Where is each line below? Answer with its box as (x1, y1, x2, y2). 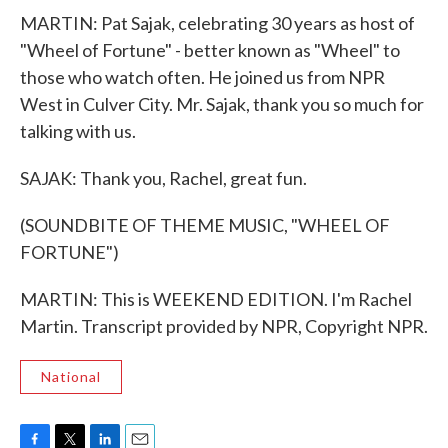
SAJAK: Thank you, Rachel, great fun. (20, 167, 307, 189)
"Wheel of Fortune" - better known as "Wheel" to (20, 39, 400, 61)
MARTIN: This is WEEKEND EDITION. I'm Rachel (20, 288, 412, 310)
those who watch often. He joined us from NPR (20, 66, 385, 88)
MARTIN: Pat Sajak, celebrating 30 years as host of (20, 12, 415, 34)
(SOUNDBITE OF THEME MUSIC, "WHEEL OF (20, 214, 390, 236)
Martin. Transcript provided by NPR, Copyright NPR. (20, 315, 428, 337)
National (41, 368, 101, 385)
